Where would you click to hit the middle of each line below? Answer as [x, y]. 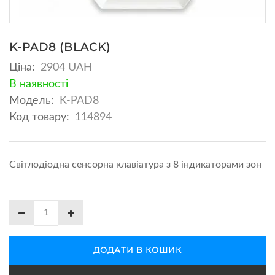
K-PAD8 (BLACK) [60, 47]
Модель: [33, 100]
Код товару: [41, 117]
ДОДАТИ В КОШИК [137, 250]
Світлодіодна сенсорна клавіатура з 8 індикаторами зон [135, 164]
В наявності [39, 84]
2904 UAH [66, 67]
